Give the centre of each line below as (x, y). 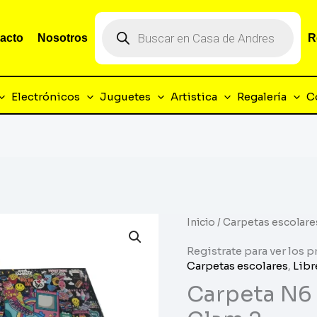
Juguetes (125, 97)
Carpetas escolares (237, 265)
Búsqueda (126, 23)
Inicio (201, 223)
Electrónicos (46, 97)
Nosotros (63, 38)
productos (127, 45)
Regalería (262, 97)
